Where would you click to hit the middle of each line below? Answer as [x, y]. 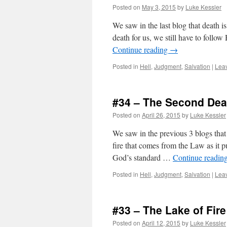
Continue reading [141, 49]
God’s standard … [143, 157]
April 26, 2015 [161, 115]
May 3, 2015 [159, 7]
